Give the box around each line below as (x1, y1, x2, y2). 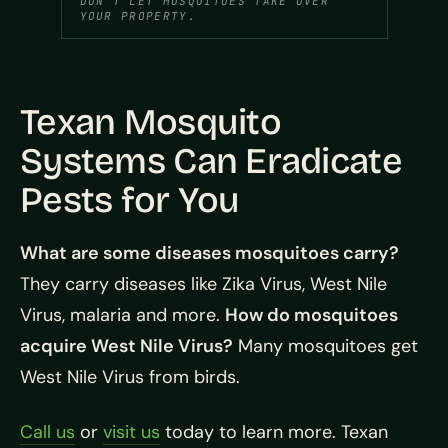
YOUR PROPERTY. (79, 8, 196, 23)
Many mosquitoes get (233, 333, 418, 358)
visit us (103, 419, 160, 444)
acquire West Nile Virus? (20, 333, 233, 358)
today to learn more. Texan (160, 419, 388, 444)
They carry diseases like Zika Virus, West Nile (20, 271, 387, 296)
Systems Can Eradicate (20, 139, 402, 183)
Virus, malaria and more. (20, 302, 225, 327)
